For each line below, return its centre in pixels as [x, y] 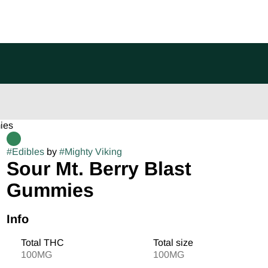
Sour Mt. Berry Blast [99, 169]
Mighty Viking [93, 152]
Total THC [42, 243]
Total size [173, 243]
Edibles [28, 152]
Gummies [50, 190]
